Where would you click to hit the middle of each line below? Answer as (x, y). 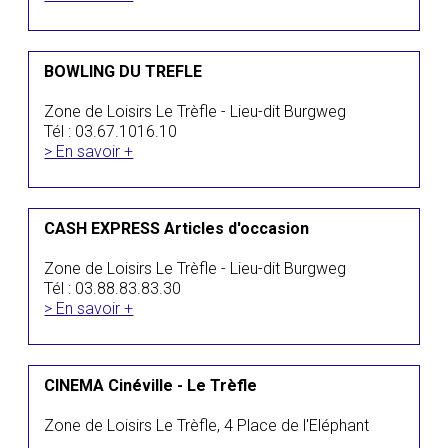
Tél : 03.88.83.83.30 (113, 288)
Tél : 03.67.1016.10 (111, 131)
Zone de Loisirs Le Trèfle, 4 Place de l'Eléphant (207, 425)
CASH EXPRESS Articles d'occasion (177, 228)
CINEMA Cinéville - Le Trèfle (151, 385)
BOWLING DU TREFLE (123, 71)
